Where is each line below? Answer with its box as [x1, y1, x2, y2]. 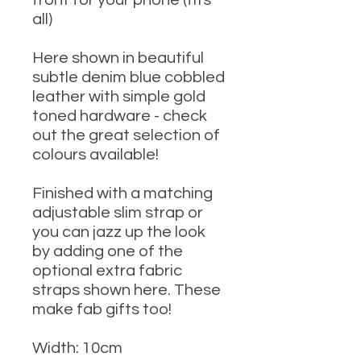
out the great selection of [32, 127, 220, 144]
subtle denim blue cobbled [32, 69, 225, 86]
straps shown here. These [32, 282, 221, 299]
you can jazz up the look [32, 224, 205, 241]
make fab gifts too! [32, 301, 172, 318]
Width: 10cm [32, 340, 122, 357]
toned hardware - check [32, 108, 207, 125]
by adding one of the [32, 243, 183, 260]
